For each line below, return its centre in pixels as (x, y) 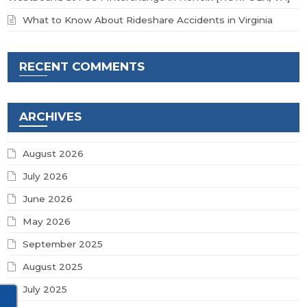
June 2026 (48, 199)
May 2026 (47, 222)
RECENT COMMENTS (82, 66)
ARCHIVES (51, 117)
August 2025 (53, 267)
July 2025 (45, 290)
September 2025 (63, 244)
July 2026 (46, 176)
